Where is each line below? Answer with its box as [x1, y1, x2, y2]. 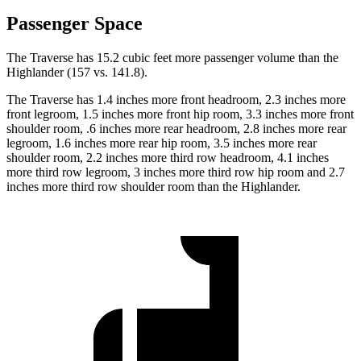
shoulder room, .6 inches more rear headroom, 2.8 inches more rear [6, 122, 346, 136]
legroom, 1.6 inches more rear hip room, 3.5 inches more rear [6, 136, 317, 151]
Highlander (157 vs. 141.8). [6, 65, 147, 80]
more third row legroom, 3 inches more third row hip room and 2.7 [6, 165, 345, 180]
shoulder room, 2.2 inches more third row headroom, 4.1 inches [6, 151, 329, 165]
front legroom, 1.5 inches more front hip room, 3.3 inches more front [6, 107, 354, 122]
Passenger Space [6, 13, 143, 35]
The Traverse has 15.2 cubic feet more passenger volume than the [6, 51, 338, 65]
